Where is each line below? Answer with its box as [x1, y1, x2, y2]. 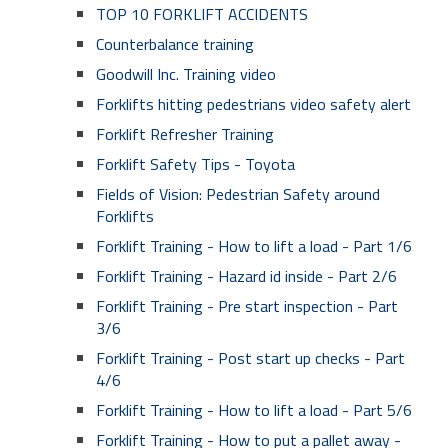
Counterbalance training [96, 32, 254, 56]
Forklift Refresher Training [96, 122, 274, 146]
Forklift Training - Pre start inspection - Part [96, 294, 398, 318]
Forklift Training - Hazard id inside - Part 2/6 [96, 264, 397, 288]
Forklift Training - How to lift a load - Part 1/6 [96, 234, 412, 258]
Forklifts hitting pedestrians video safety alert [96, 92, 411, 116]
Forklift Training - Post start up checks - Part [96, 346, 405, 370]
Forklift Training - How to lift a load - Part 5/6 [96, 398, 412, 422]
